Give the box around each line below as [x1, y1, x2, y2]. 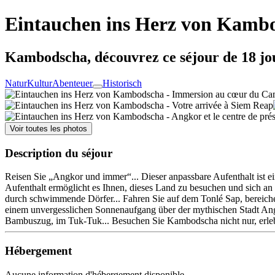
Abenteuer [52, 77, 93, 88]
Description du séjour [5, 146, 112, 160]
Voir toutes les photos [10, 123, 87, 133]
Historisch [103, 77, 142, 88]
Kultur [27, 77, 52, 88]
